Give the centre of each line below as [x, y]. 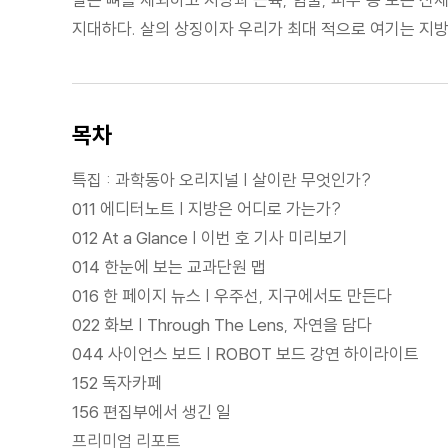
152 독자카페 [117, 382]
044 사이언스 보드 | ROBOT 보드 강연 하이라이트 [245, 353]
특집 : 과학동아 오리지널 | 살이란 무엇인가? [221, 179]
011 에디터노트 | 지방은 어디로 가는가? [206, 208]
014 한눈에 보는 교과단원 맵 [169, 266]
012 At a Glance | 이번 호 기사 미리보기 [210, 237]
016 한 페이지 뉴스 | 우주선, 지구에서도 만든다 [232, 295]
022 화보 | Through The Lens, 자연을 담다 [222, 324]
